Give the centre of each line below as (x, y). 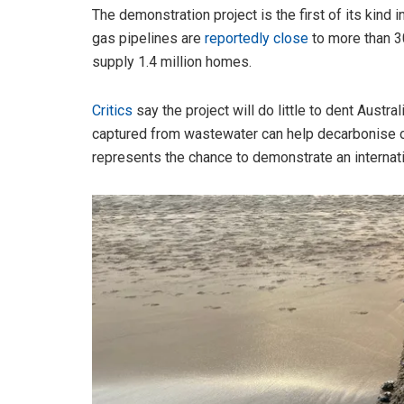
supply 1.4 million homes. (172, 61)
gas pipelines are (148, 38)
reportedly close (257, 38)
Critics (112, 110)
